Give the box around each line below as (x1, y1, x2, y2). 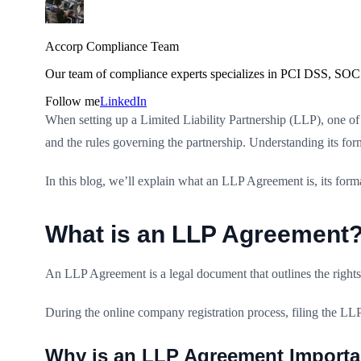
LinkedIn (100, 93, 147, 108)
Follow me (45, 93, 100, 108)
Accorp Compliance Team (45, 39, 179, 53)
